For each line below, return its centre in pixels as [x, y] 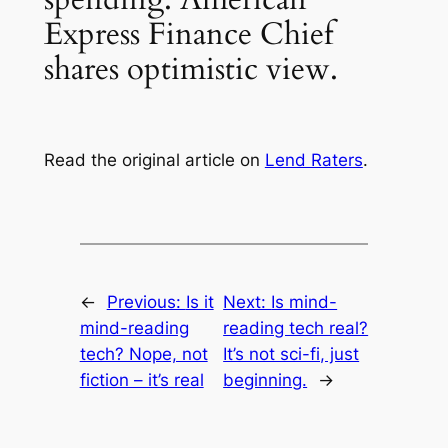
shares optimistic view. [190, 68]
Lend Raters [313, 159]
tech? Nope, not [143, 354]
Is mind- [304, 302]
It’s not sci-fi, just [291, 354]
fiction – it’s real [141, 380]
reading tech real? [296, 328]
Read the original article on [154, 159]
